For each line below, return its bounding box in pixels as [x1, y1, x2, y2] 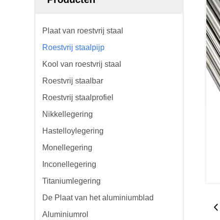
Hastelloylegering [42, 127, 104, 135]
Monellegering [42, 143, 92, 152]
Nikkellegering [42, 110, 93, 118]
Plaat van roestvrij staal [42, 27, 123, 35]
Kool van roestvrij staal [42, 60, 121, 68]
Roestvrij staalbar [42, 77, 103, 85]
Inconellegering [42, 160, 96, 168]
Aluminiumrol [42, 210, 88, 219]
